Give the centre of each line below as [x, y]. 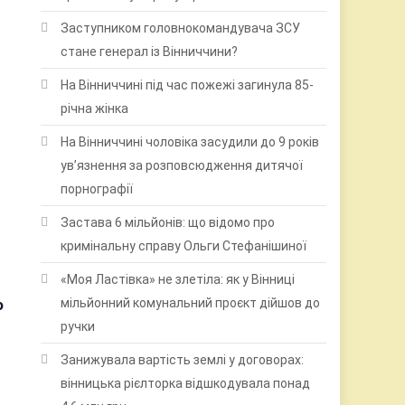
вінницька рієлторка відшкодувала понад [186, 383]
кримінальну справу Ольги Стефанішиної [184, 246]
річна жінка [95, 108]
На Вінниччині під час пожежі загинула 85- [188, 85]
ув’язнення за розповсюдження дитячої [182, 165]
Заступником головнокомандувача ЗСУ [181, 28]
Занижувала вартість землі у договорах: [183, 360]
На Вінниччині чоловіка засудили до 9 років [190, 142]
